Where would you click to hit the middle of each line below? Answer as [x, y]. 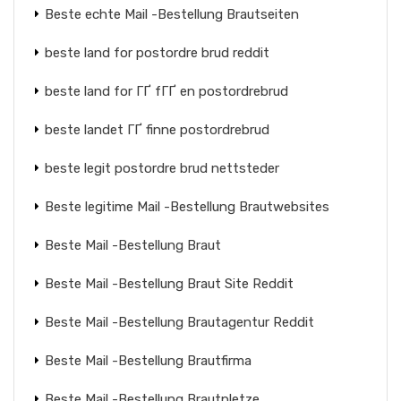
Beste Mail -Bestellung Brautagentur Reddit [179, 322]
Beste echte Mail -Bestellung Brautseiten [172, 14]
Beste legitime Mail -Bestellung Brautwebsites [187, 207]
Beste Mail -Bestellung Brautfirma [148, 361]
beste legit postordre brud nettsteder [162, 168]
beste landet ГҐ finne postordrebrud [157, 130]
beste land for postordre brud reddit [157, 53]
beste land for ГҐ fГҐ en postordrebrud [166, 91]
